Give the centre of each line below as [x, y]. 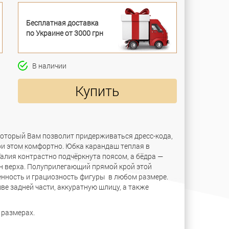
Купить [97, 91]
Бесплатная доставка [62, 22]
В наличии [47, 66]
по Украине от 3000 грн [64, 33]
